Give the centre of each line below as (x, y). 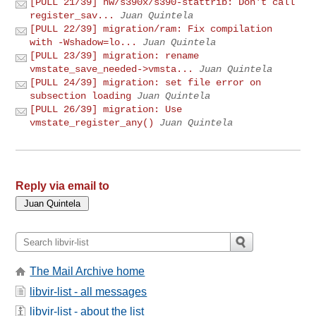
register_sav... (72, 16)
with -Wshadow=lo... (84, 43)
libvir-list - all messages (89, 291)
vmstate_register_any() (92, 123)
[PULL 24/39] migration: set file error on (146, 83)
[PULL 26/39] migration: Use (106, 110)
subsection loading (81, 96)
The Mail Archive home (87, 272)
